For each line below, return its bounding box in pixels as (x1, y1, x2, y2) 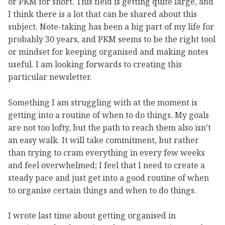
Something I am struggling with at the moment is (8, 96, 197, 108)
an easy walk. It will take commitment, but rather (8, 134, 199, 146)
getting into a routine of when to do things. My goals (8, 109, 209, 121)
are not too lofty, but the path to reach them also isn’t (8, 122, 211, 133)
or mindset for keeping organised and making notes (8, 46, 208, 58)
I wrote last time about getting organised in (8, 210, 176, 221)
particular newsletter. (8, 71, 92, 83)
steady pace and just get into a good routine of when (8, 172, 209, 183)
